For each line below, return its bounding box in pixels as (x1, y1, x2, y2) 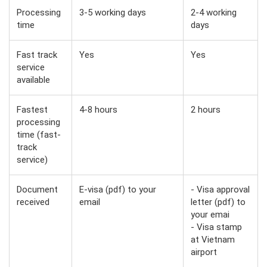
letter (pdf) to (191, 196, 246, 207)
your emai (191, 209, 229, 220)
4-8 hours (79, 104, 117, 115)
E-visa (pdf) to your (79, 184, 156, 195)
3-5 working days (79, 7, 146, 18)
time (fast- (17, 129, 61, 140)
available (17, 74, 50, 85)
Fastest (17, 104, 48, 115)
